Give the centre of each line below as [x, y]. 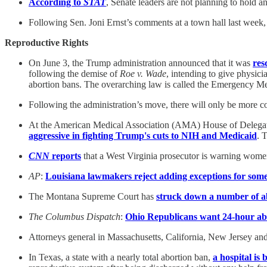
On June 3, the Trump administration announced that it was [141, 63]
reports [65, 156]
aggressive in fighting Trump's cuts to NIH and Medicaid [143, 135]
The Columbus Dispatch [74, 216]
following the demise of [74, 73]
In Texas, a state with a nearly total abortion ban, [121, 257]
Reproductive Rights [46, 42]
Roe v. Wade [143, 73]
